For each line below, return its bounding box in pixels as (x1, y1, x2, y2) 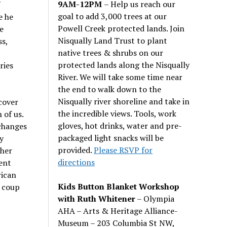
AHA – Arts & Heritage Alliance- (58, 205, 178, 216)
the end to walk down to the (58, 83, 162, 95)
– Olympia (135, 193, 175, 204)
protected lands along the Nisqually (58, 59, 190, 70)
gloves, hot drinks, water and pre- (58, 120, 182, 131)
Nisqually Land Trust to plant (58, 34, 168, 46)
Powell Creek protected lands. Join (58, 22, 185, 34)
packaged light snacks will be (58, 132, 164, 143)
